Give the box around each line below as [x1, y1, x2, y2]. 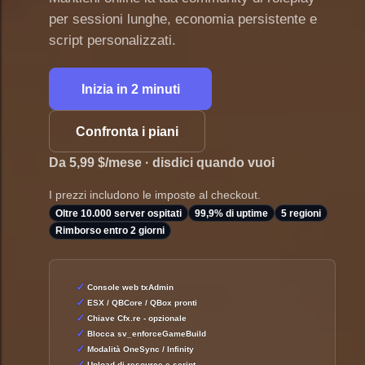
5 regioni [281, 208, 322, 219]
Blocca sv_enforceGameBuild [86, 328, 206, 338]
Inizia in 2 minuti [81, 81, 180, 96]
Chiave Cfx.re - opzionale [86, 313, 187, 323]
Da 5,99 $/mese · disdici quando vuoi [49, 156, 275, 170]
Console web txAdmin [86, 282, 174, 292]
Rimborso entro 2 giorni [55, 225, 165, 236]
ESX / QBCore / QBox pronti [86, 297, 197, 307]
